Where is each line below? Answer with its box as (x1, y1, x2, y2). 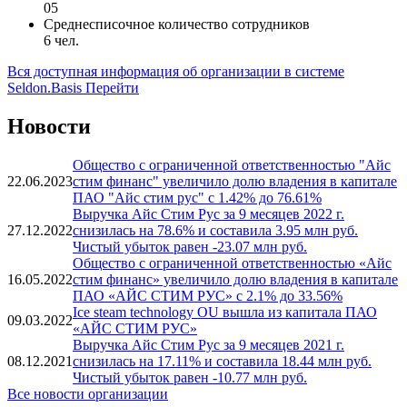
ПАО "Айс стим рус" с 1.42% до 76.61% (73, 189, 322, 205)
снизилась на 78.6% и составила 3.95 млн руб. (73, 222, 358, 238)
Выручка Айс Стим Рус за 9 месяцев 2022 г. (73, 205, 344, 222)
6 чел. (44, 33, 79, 49)
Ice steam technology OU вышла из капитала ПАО (73, 303, 377, 320)
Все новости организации (7, 385, 168, 402)
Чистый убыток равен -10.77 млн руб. (73, 369, 307, 385)
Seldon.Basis (7, 80, 82, 96)
